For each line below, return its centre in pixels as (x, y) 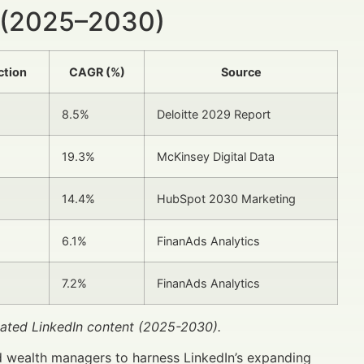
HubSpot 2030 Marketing (226, 198)
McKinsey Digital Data (216, 156)
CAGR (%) (97, 71)
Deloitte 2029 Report (214, 114)
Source (241, 71)
